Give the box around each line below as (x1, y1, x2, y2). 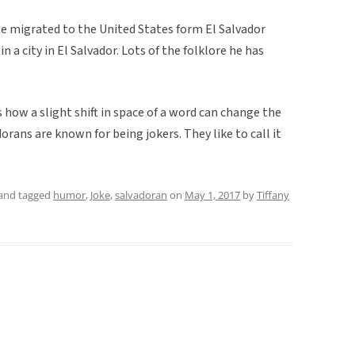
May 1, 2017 (185, 187, 240, 202)
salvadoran (115, 187, 167, 202)
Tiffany (257, 187, 289, 202)
